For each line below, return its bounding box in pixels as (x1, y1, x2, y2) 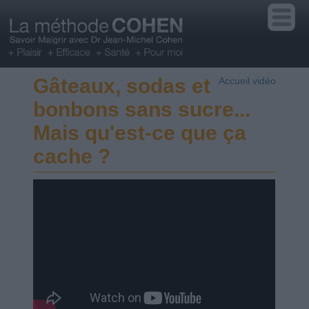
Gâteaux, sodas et (33, 74, 211, 98)
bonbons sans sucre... (33, 98, 251, 121)
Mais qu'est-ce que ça (33, 121, 247, 145)
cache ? (33, 145, 111, 168)
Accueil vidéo (218, 75, 276, 87)
